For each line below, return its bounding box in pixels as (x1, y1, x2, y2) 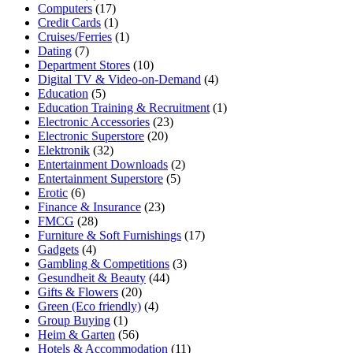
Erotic (38, 186, 68, 200)
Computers (38, 2, 92, 16)
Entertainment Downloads (38, 158, 168, 172)
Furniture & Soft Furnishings (38, 229, 181, 243)
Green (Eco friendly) (38, 299, 141, 314)
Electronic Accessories (38, 115, 150, 129)
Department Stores (38, 58, 130, 72)
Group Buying (38, 314, 110, 328)
